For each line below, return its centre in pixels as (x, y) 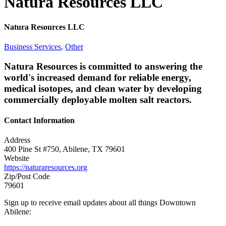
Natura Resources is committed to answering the (103, 66)
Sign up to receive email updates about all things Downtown (100, 203)
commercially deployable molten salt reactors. (98, 99)
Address (17, 140)
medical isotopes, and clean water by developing (103, 88)
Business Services (33, 47)
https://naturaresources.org (46, 167)
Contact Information (39, 121)
